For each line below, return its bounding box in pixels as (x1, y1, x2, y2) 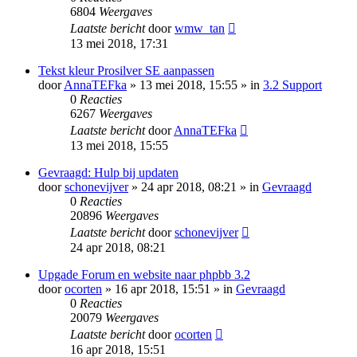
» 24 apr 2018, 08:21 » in (128, 180, 262, 194)
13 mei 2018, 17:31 (70, 37, 168, 51)
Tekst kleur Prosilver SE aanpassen (38, 64, 214, 78)
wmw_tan (175, 22, 225, 36)
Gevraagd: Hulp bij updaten (38, 166, 178, 180)
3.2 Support (263, 78, 322, 92)
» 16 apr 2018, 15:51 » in (102, 282, 236, 296)
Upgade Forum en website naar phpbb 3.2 (38, 268, 250, 282)
